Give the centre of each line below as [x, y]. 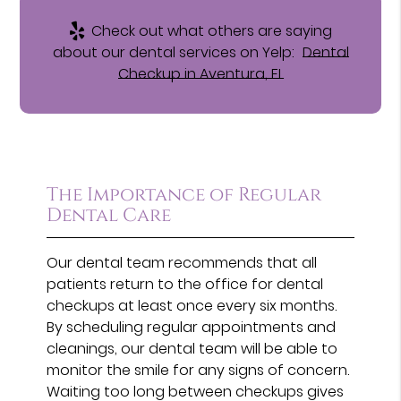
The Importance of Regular [184, 195]
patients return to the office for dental [185, 284]
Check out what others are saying [210, 30]
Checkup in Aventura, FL [200, 73]
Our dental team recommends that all [182, 262]
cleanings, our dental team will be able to [192, 348]
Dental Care [109, 215]
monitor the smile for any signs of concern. [198, 370]
